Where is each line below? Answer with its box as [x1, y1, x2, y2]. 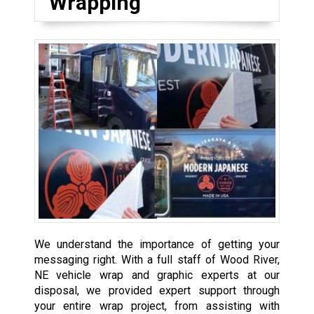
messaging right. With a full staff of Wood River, [34, 252, 280, 266]
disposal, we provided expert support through [34, 283, 280, 297]
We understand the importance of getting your [34, 237, 280, 251]
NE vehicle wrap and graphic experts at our [34, 268, 280, 282]
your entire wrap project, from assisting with [34, 299, 280, 313]
